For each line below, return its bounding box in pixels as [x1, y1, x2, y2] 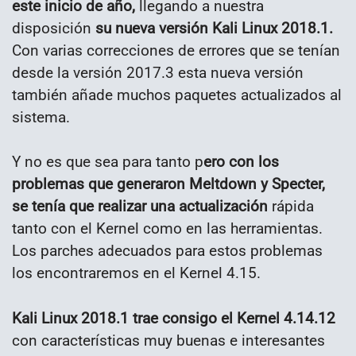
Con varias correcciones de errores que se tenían [12, 41, 340, 60]
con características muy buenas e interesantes [12, 331, 325, 350]
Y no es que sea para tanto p [12, 153, 203, 172]
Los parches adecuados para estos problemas [12, 242, 323, 261]
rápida [268, 197, 314, 216]
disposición [12, 18, 95, 37]
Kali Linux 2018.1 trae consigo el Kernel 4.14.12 [12, 309, 335, 328]
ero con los [203, 153, 279, 172]
